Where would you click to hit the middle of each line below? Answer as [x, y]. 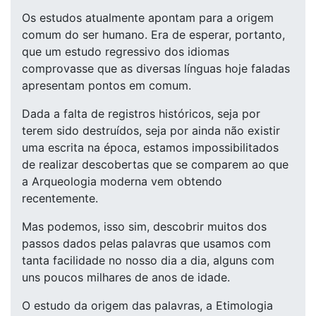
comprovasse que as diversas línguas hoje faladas [156, 68]
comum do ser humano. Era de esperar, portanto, [153, 35]
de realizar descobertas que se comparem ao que [155, 164]
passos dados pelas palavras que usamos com [146, 243]
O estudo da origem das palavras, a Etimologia [147, 305]
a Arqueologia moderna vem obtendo [122, 181]
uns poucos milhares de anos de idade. [126, 277]
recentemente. [60, 198]
